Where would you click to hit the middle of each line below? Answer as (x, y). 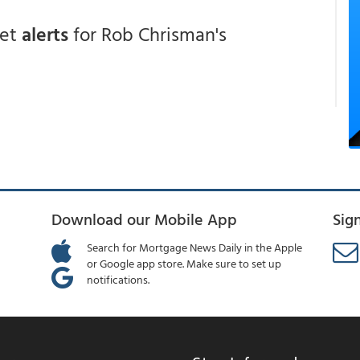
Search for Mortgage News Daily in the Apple (195, 247)
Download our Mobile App (145, 219)
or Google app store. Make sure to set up (184, 263)
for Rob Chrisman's (147, 34)
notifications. (119, 279)
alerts (45, 34)
